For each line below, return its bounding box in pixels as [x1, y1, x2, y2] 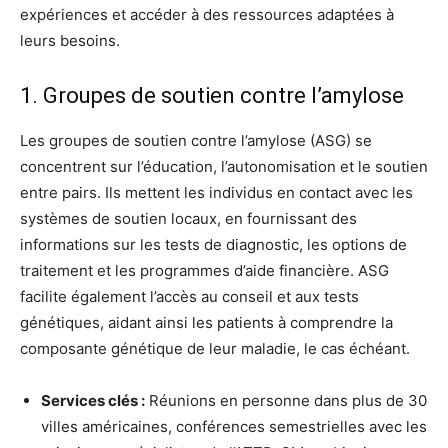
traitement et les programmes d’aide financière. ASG [20, 260, 389, 280]
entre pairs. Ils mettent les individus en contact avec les [20, 182, 413, 202]
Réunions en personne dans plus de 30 [145, 390, 427, 410]
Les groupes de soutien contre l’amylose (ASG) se [20, 130, 372, 150]
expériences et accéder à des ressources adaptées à [20, 4, 394, 24]
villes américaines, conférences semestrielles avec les [41, 416, 427, 436]
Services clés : [41, 390, 145, 410]
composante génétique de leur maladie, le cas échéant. [20, 338, 410, 358]
